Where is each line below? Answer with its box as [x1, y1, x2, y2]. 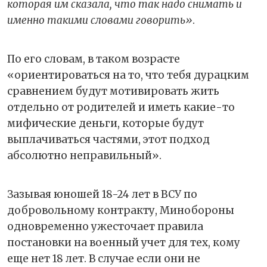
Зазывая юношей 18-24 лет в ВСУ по [7, 187, 197, 201]
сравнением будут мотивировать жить [7, 84, 219, 98]
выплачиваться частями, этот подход [7, 132, 210, 146]
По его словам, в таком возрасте [7, 52, 180, 66]
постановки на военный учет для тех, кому [7, 235, 240, 249]
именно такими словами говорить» [7, 13, 193, 27]
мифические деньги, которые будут [7, 116, 204, 130]
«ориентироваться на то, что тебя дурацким [7, 68, 249, 82]
